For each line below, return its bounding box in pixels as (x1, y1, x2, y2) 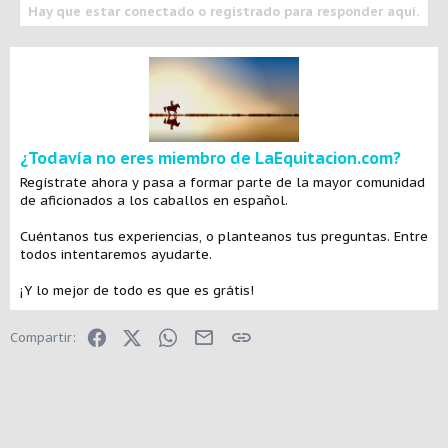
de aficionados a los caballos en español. (20, 191, 288, 209)
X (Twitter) (141, 325, 209, 343)
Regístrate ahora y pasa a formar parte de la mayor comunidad (20, 173, 425, 191)
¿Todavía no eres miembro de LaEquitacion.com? (20, 147, 401, 168)
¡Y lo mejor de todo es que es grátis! (20, 281, 254, 299)
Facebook (106, 325, 168, 343)
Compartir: (10, 328, 76, 346)
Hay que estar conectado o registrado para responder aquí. (28, 3, 419, 21)
